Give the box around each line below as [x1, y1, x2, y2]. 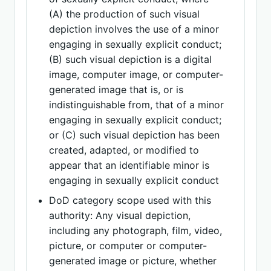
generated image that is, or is [49, 83, 184, 96]
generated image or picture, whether [49, 255, 217, 267]
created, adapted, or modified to [49, 144, 200, 156]
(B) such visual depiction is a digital [49, 53, 212, 65]
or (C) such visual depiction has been [49, 129, 220, 141]
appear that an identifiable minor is [49, 159, 210, 171]
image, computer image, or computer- [49, 68, 224, 80]
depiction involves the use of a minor [49, 23, 220, 35]
